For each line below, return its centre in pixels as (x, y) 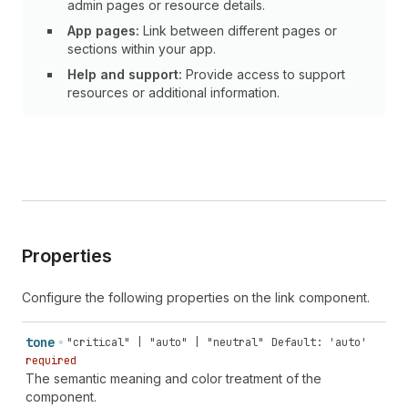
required (51, 361)
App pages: (103, 31)
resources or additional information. (173, 92)
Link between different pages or (238, 31)
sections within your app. (142, 49)
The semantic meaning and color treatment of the (173, 378)
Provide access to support (264, 74)
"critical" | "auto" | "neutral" (165, 342)
